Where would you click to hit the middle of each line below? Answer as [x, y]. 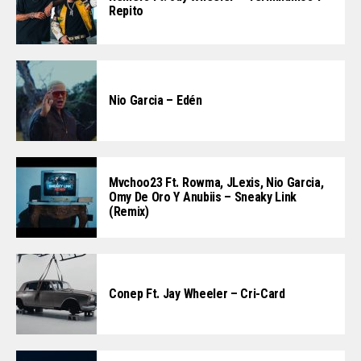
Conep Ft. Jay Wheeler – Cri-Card [197, 293]
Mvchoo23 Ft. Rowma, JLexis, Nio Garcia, [216, 182]
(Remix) [129, 211]
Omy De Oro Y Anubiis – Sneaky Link [203, 197]
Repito [127, 10]
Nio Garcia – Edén [156, 100]
